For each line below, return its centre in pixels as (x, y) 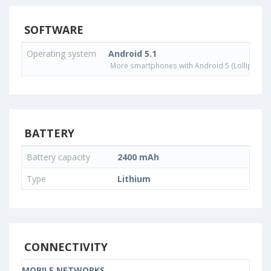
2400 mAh (138, 157)
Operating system (63, 54)
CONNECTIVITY (64, 247)
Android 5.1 (132, 54)
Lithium (134, 179)
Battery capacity (60, 157)
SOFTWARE (52, 30)
